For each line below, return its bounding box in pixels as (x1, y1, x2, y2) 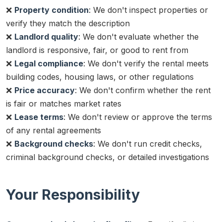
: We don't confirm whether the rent (75, 85, 211, 95)
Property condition (14, 4, 89, 15)
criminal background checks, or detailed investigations (6, 152, 209, 162)
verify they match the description (6, 18, 130, 28)
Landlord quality (14, 31, 78, 42)
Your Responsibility (6, 185, 140, 203)
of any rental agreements (6, 125, 101, 135)
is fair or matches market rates (6, 98, 121, 109)
